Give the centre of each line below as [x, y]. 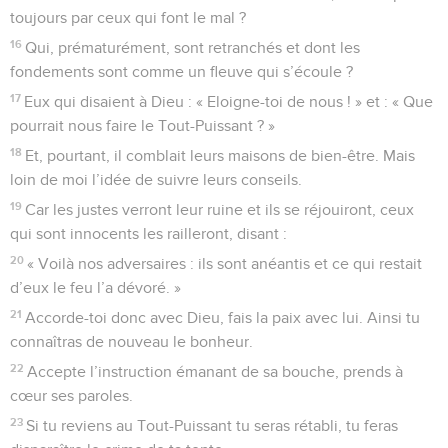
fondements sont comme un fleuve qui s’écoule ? [181, 71]
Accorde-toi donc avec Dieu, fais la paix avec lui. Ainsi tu [223, 317]
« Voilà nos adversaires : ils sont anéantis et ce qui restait [225, 263]
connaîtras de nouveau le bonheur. [131, 341]
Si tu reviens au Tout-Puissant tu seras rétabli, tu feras [212, 425]
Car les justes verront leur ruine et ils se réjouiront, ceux [220, 209]
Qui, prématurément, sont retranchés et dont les [193, 47]
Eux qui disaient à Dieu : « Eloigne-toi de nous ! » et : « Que [229, 101]
